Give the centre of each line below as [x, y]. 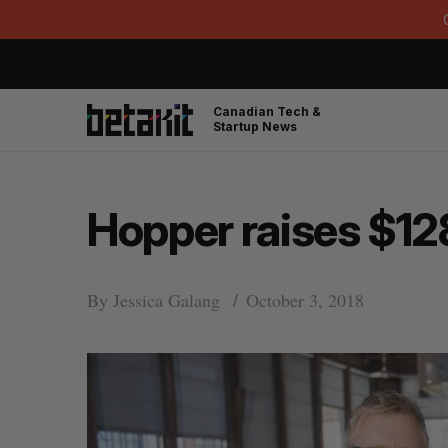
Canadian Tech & [267, 112]
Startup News [255, 127]
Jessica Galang [166, 299]
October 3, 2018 [305, 299]
